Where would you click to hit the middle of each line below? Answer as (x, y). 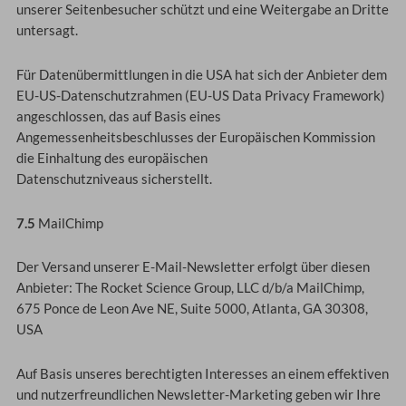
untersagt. (47, 31)
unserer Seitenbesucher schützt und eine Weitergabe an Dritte (202, 10)
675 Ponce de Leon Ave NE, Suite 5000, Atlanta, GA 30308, (192, 309)
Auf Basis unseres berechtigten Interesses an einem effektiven (202, 373)
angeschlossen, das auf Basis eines (118, 116)
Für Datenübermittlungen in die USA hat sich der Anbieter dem (201, 75)
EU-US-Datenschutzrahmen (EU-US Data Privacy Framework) (200, 96)
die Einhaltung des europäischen (111, 158)
